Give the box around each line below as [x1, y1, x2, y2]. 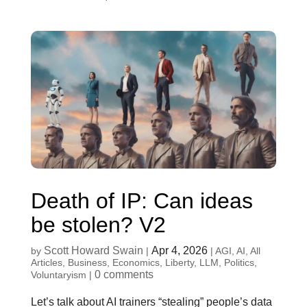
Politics [223, 256, 254, 268]
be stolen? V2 [30, 212, 166, 237]
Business [67, 256, 107, 268]
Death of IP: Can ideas [30, 188, 253, 213]
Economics [112, 256, 160, 268]
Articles [30, 256, 62, 268]
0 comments [94, 268, 153, 280]
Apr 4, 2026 [151, 244, 208, 256]
